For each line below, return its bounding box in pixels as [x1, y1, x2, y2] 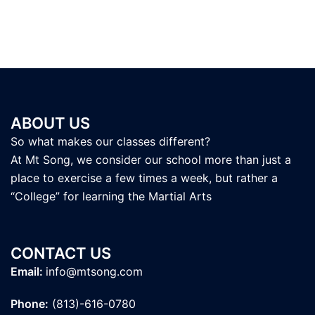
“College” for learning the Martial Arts [11, 189, 212, 203]
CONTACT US [11, 244, 111, 262]
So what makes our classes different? [11, 134, 210, 148]
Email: [11, 264, 46, 278]
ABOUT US [11, 114, 90, 132]
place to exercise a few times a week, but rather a [11, 171, 278, 185]
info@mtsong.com [46, 264, 143, 278]
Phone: [11, 297, 49, 311]
